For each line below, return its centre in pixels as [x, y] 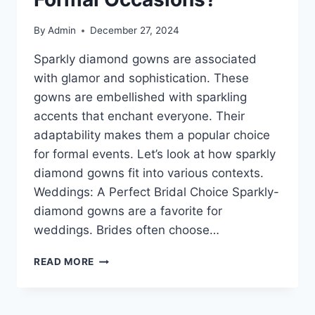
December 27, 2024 [135, 31]
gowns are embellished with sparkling [140, 97]
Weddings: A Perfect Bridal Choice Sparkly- [156, 192]
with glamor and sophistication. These [141, 78]
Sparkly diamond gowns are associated [145, 59]
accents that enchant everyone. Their [139, 116]
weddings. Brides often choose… [127, 230]
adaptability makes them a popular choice [152, 135]
